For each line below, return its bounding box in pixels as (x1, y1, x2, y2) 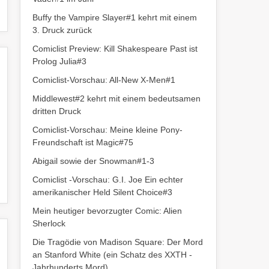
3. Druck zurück (32, 25, 92, 35)
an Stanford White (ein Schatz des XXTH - (32, 250, 193, 259)
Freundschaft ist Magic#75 (32, 138, 134, 147)
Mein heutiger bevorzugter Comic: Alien (32, 206, 183, 216)
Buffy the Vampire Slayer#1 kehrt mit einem (32, 13, 198, 22)
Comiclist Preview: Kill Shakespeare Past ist (32, 44, 198, 53)
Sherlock (32, 219, 66, 228)
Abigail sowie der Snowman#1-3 (32, 156, 155, 166)
